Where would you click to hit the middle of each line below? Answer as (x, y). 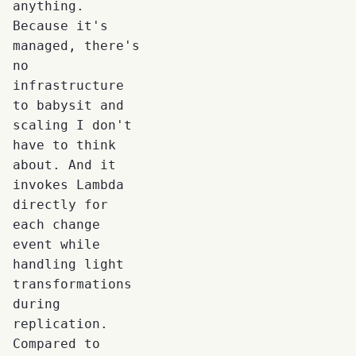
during (37, 304)
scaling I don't (72, 125)
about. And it (64, 164)
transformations (72, 284)
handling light (68, 264)
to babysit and (68, 105)
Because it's (60, 25)
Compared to (56, 343)
